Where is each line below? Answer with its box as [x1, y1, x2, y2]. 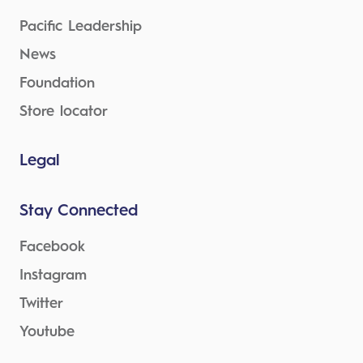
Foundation [19, 76, 95, 92]
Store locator [19, 105, 108, 120]
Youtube [19, 325, 75, 340]
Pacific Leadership [19, 19, 142, 35]
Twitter [19, 297, 63, 312]
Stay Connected [19, 203, 138, 220]
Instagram [19, 268, 87, 284]
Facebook [19, 240, 85, 255]
